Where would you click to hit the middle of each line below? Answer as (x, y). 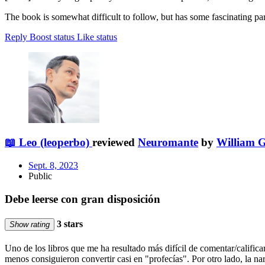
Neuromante (168, 143)
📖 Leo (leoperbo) (47, 143)
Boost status (52, 37)
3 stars (69, 224)
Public (40, 176)
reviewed (115, 143)
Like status (97, 37)
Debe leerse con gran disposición (83, 199)
